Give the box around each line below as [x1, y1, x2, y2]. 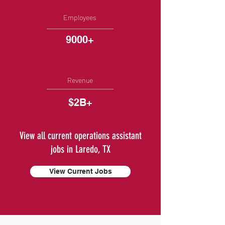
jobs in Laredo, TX [50, 143, 110, 155]
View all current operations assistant [19, 130, 142, 142]
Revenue [67, 76, 93, 84]
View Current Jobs [49, 167, 112, 175]
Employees [63, 13, 96, 22]
